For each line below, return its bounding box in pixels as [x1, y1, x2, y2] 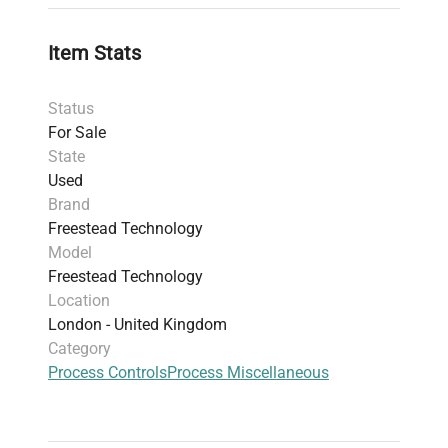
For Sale [48, 122, 106, 142]
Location [48, 290, 110, 310]
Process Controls [48, 363, 167, 383]
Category [48, 339, 111, 359]
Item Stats [48, 40, 141, 65]
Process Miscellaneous [167, 363, 329, 383]
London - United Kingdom [48, 314, 227, 334]
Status [48, 98, 94, 118]
